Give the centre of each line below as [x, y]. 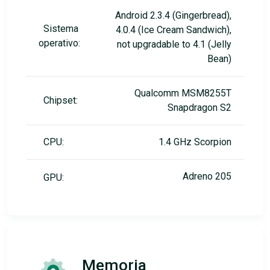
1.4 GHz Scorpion [195, 142]
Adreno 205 [207, 177]
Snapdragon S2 [199, 108]
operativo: [59, 43]
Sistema [61, 29]
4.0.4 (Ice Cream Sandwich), [174, 30]
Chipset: [61, 101]
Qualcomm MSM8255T [183, 93]
